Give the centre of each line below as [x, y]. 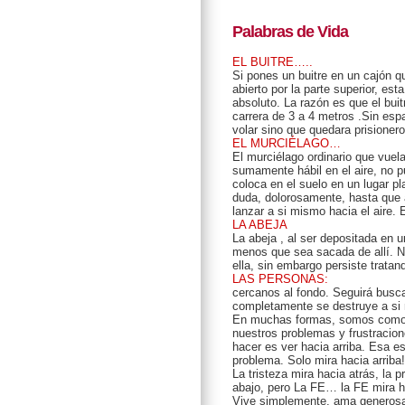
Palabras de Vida [290, 31]
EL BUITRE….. [273, 62]
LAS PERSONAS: [280, 279]
